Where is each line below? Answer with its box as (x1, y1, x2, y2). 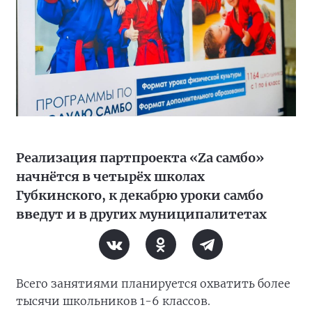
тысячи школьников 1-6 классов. (16, 294, 210, 308)
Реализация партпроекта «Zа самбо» (16, 150, 264, 166)
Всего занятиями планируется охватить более (16, 276, 290, 290)
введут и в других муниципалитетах (16, 206, 267, 222)
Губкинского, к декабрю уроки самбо (16, 187, 263, 203)
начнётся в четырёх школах (16, 169, 205, 185)
